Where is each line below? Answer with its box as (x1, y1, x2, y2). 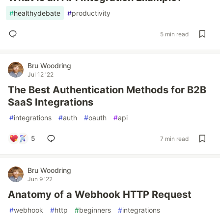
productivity (72, 9, 110, 17)
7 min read (160, 135, 189, 142)
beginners (79, 206, 111, 214)
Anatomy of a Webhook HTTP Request (8, 189, 192, 200)
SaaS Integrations (8, 96, 93, 108)
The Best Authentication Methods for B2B (8, 84, 206, 96)
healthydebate (14, 9, 60, 17)
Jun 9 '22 (27, 175, 53, 183)
